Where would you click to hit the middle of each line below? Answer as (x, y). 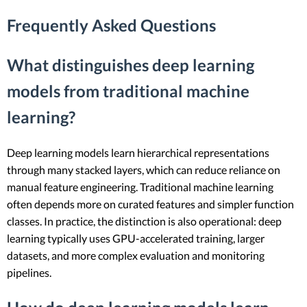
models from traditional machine (128, 91)
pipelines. (29, 273)
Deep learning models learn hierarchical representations (138, 153)
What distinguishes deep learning (131, 65)
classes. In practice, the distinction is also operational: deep (144, 221)
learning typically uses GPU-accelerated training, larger (136, 238)
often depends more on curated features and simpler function (150, 204)
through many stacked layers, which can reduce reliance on (144, 170)
